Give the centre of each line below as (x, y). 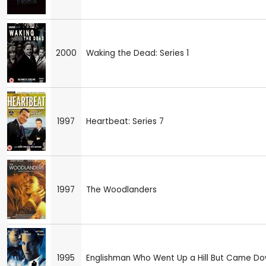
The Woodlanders (121, 190)
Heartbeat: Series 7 (125, 122)
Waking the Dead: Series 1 (137, 53)
